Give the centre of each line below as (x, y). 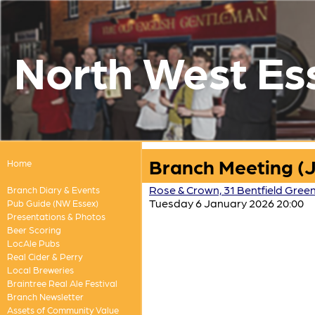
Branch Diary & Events (53, 189)
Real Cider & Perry (45, 256)
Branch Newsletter (45, 296)
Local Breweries (40, 270)
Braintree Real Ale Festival (62, 283)
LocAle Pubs (33, 243)
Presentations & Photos (56, 216)
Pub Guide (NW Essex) (52, 203)
